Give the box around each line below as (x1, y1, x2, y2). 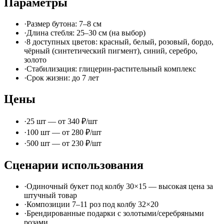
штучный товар (24, 191, 77, 200)
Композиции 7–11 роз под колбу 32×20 (26, 200, 158, 209)
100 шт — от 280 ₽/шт (26, 128, 101, 137)
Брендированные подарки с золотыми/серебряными (26, 209, 204, 218)
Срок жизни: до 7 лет (26, 73, 99, 82)
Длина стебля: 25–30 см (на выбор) (26, 28, 145, 37)
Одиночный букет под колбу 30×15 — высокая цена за (26, 182, 213, 191)
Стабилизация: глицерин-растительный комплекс (26, 64, 196, 73)
